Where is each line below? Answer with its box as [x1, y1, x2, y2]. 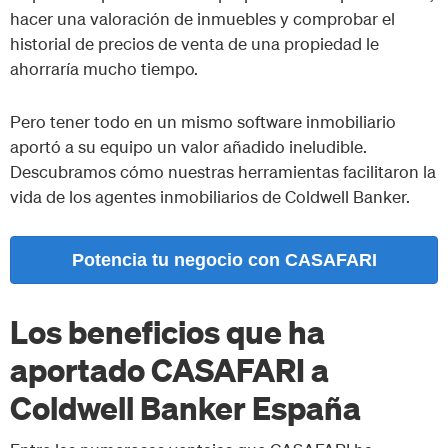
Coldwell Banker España [10, 386, 361, 427]
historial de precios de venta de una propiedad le [10, 32, 379, 54]
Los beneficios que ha [10, 310, 325, 351]
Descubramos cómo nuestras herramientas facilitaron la [10, 160, 436, 182]
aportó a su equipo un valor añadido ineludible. [10, 135, 367, 157]
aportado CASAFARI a [10, 348, 329, 389]
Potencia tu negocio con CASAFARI [71, 250, 377, 271]
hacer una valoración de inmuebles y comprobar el [10, 7, 395, 29]
